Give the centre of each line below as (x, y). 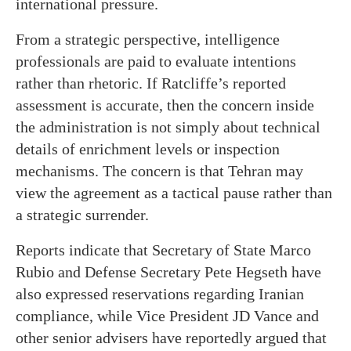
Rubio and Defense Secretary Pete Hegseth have (168, 271)
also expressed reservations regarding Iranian (160, 293)
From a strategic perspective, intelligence (148, 39)
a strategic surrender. (82, 214)
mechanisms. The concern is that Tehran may (159, 170)
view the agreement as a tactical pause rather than (174, 192)
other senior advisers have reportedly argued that (171, 337)
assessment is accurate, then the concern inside (165, 105)
